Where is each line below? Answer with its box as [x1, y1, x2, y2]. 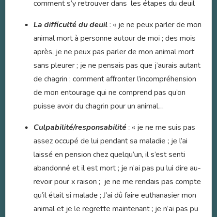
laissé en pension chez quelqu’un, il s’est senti [33, 149, 185, 160]
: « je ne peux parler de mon [108, 19, 201, 31]
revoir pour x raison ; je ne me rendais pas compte [33, 176, 201, 187]
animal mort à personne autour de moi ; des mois [33, 33, 196, 44]
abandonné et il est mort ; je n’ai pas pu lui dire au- [33, 163, 201, 174]
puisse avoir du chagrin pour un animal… [33, 101, 164, 112]
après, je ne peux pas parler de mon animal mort [33, 46, 194, 58]
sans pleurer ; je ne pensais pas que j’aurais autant [33, 60, 201, 71]
